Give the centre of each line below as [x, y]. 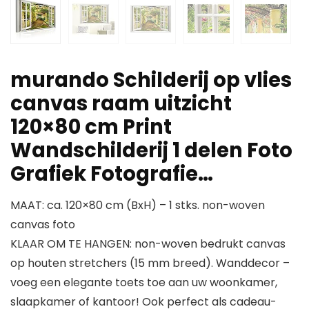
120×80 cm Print [91, 127]
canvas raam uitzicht [121, 104]
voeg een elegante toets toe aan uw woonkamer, [144, 283]
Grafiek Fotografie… [112, 174]
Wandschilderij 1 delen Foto [151, 151]
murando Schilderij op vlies [151, 80]
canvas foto [43, 225]
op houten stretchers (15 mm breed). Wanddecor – [150, 263]
